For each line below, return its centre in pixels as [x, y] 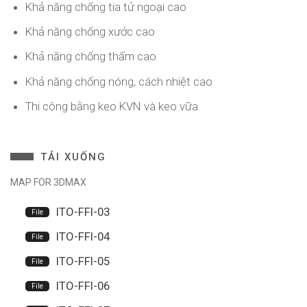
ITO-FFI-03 [83, 211]
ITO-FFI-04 [83, 236]
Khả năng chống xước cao [90, 32]
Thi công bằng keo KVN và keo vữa [111, 106]
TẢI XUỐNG [73, 157]
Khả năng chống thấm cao [90, 57]
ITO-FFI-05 [83, 261]
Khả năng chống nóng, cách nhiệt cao [119, 81]
